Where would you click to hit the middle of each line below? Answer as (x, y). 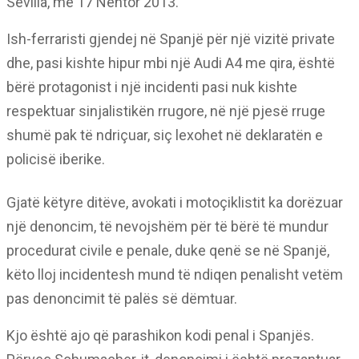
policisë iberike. (56, 159)
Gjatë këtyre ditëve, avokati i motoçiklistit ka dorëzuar (175, 202)
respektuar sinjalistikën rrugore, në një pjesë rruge (166, 111)
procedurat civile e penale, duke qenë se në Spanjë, (168, 250)
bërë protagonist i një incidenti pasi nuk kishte (152, 87)
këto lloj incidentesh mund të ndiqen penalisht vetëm (175, 274)
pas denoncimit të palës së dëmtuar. (122, 298)
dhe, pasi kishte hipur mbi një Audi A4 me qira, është (171, 63)
